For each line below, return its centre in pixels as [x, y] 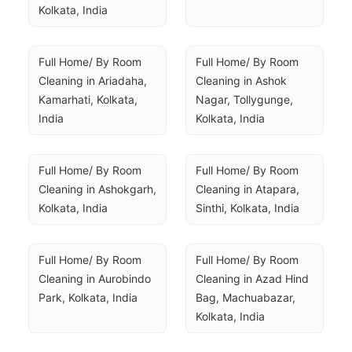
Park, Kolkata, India [88, 297]
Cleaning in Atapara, [247, 189]
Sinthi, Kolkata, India [247, 208]
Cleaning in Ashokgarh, [97, 189]
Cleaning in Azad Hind [252, 279]
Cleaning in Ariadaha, [93, 81]
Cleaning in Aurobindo [95, 279]
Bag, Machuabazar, [246, 297]
